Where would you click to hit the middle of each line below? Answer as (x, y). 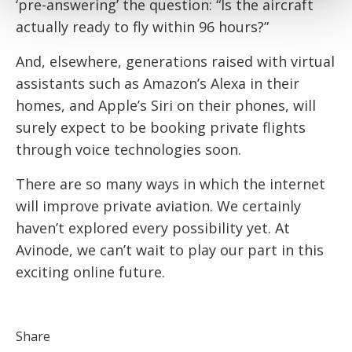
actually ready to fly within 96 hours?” (142, 27)
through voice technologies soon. (128, 150)
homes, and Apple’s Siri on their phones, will (166, 106)
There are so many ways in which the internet (170, 184)
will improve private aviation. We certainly (158, 206)
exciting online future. (90, 272)
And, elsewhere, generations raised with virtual (175, 62)
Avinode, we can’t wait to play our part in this (170, 250)
